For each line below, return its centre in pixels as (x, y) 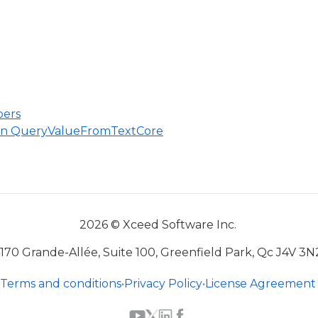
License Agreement (260, 284)
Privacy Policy (163, 284)
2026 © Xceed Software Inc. (158, 225)
